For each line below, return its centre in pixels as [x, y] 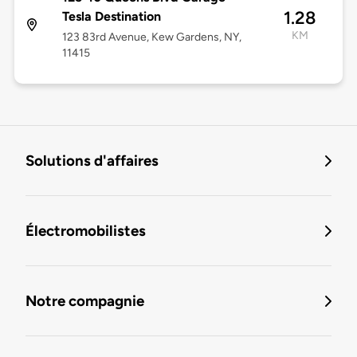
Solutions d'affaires [92, 161]
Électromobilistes [86, 231]
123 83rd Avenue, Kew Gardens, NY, [151, 37]
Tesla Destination [111, 17]
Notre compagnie [85, 301]
